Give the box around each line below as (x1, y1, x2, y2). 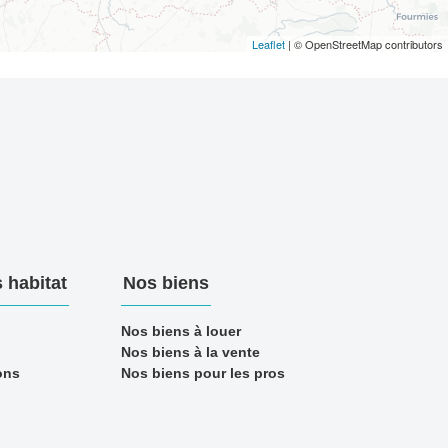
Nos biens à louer (120, 323, 241, 339)
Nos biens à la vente (120, 344, 260, 360)
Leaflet (252, 36, 285, 52)
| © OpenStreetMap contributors (285, 36, 443, 52)
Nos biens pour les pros (120, 365, 285, 381)
